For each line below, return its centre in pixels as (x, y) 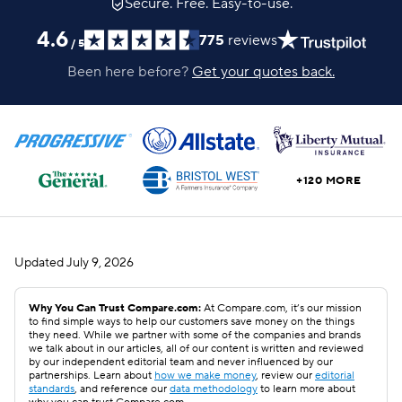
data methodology (214, 389)
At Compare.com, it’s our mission (281, 308)
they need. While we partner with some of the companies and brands (195, 335)
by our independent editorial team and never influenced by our (181, 362)
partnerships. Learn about (92, 376)
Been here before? (128, 72)
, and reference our (122, 389)
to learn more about (306, 389)
